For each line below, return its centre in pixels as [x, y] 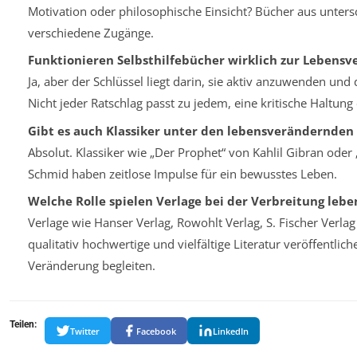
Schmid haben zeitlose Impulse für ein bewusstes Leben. [182, 173]
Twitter [85, 331]
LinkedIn [231, 331]
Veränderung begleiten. [91, 266]
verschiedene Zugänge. [90, 32]
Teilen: [23, 325]
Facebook [156, 331]
